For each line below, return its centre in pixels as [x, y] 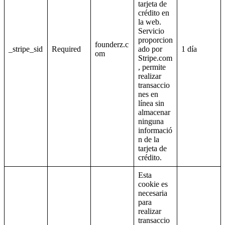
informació [155, 131]
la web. [150, 22]
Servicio [151, 31]
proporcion [155, 40]
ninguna [151, 122]
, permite [152, 67]
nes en [148, 94]
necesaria [153, 193]
